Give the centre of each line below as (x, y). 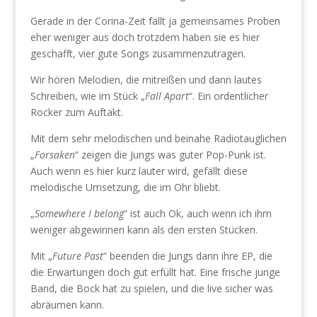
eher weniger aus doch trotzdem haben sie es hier (145, 37)
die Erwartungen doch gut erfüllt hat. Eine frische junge (155, 272)
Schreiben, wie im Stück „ (87, 96)
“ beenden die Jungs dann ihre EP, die (188, 256)
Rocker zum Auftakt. (76, 112)
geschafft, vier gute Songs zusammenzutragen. (138, 53)
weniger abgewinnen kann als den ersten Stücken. (144, 230)
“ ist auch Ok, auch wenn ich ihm (197, 213)
